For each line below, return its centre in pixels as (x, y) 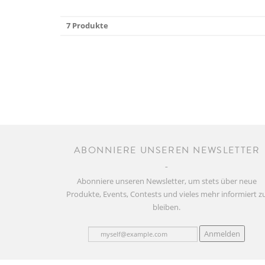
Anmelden (222, 233)
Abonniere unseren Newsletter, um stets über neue (167, 181)
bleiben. (167, 207)
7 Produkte (87, 25)
